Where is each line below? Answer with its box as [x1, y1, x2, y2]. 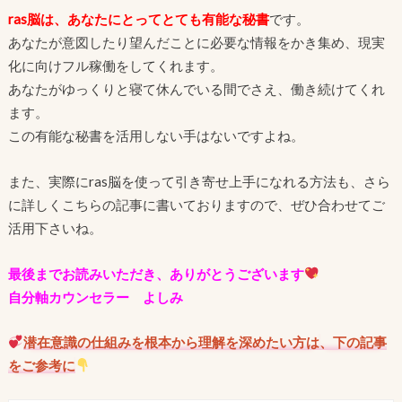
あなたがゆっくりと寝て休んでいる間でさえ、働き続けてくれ [7, 81, 385, 98]
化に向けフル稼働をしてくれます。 [7, 57, 223, 74]
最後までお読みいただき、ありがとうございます [7, 265, 304, 282]
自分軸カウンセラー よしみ [7, 288, 183, 305]
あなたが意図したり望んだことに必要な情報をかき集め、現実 [7, 34, 385, 51]
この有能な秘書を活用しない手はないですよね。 [7, 127, 304, 144]
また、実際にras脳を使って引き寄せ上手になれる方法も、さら [7, 173, 390, 190]
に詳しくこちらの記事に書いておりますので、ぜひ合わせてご [7, 197, 385, 214]
